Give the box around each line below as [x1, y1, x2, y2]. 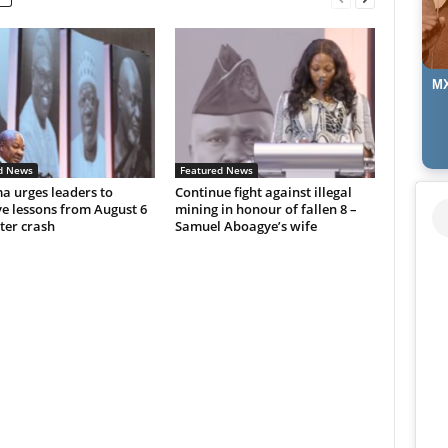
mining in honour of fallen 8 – [174, 200, 357, 218]
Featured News [179, 163, 253, 177]
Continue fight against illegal [174, 183, 352, 201]
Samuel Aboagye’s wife [174, 217, 317, 235]
